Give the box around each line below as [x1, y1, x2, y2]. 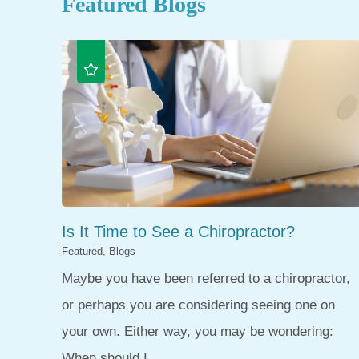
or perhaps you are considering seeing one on [62, 297, 336, 313]
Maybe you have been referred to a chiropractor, [62, 271, 351, 287]
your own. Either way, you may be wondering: [62, 324, 334, 340]
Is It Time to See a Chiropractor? [62, 223, 296, 241]
